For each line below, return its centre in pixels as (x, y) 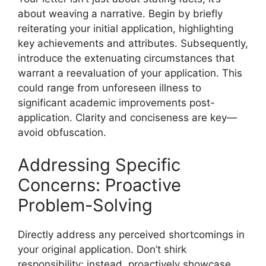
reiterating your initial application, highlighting (126, 28)
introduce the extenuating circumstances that (126, 58)
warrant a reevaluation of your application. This (130, 73)
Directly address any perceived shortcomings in (131, 235)
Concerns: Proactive (99, 185)
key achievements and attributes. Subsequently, (133, 43)
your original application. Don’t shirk (102, 250)
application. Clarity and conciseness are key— (127, 117)
